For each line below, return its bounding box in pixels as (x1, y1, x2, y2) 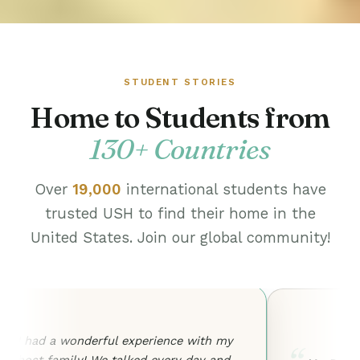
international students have (121, 181, 326, 198)
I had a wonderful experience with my (17, 333, 233, 348)
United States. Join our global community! (30, 229, 330, 246)
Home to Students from (30, 100, 330, 135)
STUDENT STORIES (124, 76, 236, 88)
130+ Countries (89, 132, 271, 166)
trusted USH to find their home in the (44, 205, 316, 222)
